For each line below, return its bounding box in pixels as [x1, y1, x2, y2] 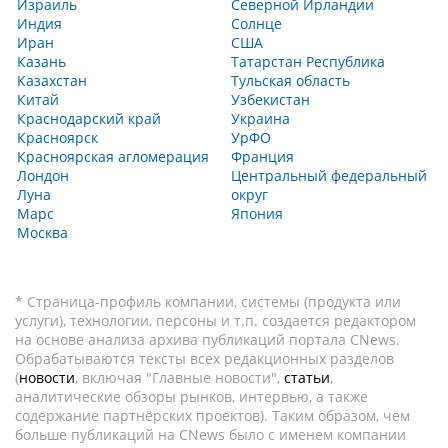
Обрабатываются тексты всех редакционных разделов [15, 349, 394, 368]
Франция [231, 147, 294, 166]
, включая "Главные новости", [75, 368, 284, 387]
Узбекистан [231, 90, 310, 109]
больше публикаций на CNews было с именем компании [15, 425, 406, 444]
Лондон [17, 166, 69, 185]
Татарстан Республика [231, 52, 385, 71]
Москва [17, 223, 68, 242]
